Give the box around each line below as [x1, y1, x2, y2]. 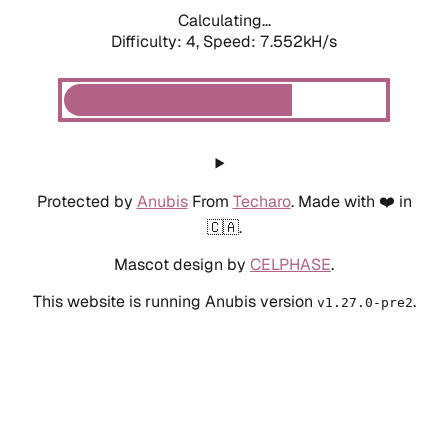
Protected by [36, 190, 137, 212]
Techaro [232, 190, 291, 212]
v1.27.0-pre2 [316, 294, 413, 310]
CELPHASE [250, 253, 331, 275]
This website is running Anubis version [32, 290, 317, 312]
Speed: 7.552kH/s [203, 30, 337, 52]
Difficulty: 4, [111, 30, 203, 52]
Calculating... [177, 9, 271, 31]
